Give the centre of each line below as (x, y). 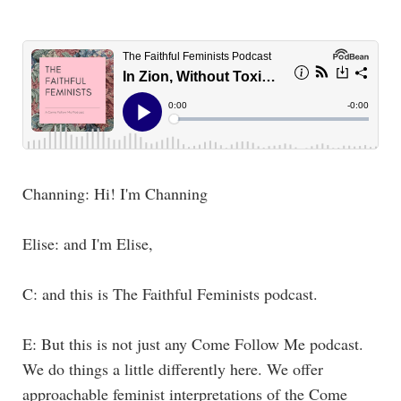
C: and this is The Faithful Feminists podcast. (173, 293)
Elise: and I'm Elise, (90, 243)
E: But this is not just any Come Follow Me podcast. (193, 343)
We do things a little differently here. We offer (173, 368)
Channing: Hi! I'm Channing (115, 193)
